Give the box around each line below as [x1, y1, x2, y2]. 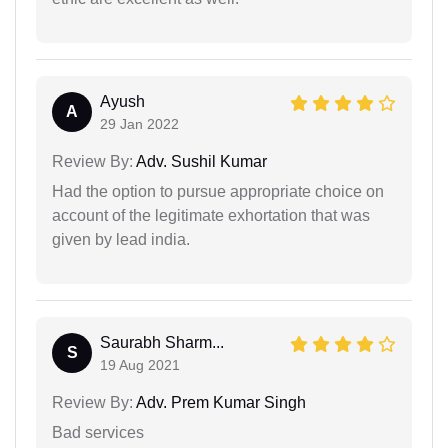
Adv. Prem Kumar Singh [133, 394, 306, 412]
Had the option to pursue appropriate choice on [52, 183, 384, 201]
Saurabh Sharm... [100, 334, 224, 352]
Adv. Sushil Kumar [133, 153, 267, 171]
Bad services [52, 424, 144, 442]
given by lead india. [52, 231, 190, 249]
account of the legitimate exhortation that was [52, 207, 370, 225]
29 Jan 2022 [100, 116, 179, 133]
